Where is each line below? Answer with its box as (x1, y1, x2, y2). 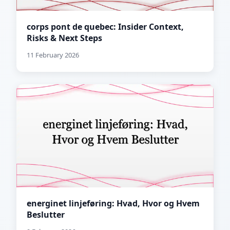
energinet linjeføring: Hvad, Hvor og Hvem (27, 198, 200, 209)
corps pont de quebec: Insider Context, (27, 21, 184, 33)
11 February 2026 (27, 50, 79, 60)
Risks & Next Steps (27, 32, 102, 44)
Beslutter (27, 209, 65, 221)
